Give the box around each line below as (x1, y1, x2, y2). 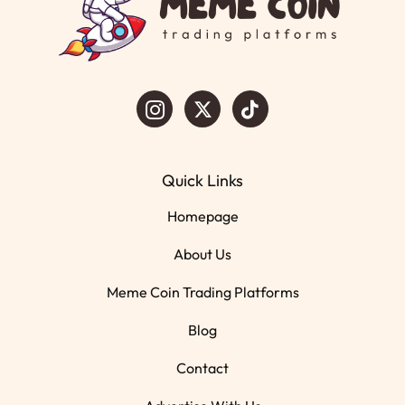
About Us (174, 245, 231, 264)
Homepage (166, 207, 239, 226)
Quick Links (162, 170, 243, 191)
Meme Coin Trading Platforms (106, 283, 299, 302)
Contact (176, 359, 229, 378)
